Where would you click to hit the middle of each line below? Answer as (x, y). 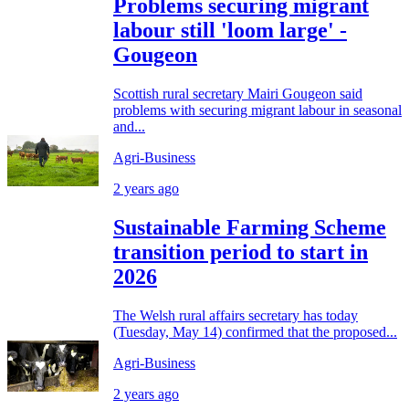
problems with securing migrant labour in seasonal (257, 110)
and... (129, 126)
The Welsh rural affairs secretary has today (236, 315)
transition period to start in (241, 252)
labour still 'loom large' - (230, 30)
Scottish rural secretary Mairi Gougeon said (238, 93)
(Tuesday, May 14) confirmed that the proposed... (255, 331)
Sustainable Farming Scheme (250, 227)
